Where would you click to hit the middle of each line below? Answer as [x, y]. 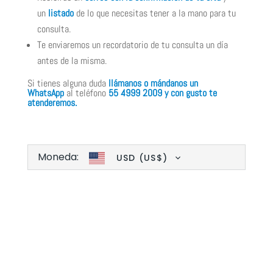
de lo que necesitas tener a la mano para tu [156, 13]
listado [61, 13]
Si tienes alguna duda [66, 83]
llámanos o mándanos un [153, 83]
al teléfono [86, 93]
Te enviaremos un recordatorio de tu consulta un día [132, 45]
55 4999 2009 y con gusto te [162, 93]
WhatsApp [45, 93]
